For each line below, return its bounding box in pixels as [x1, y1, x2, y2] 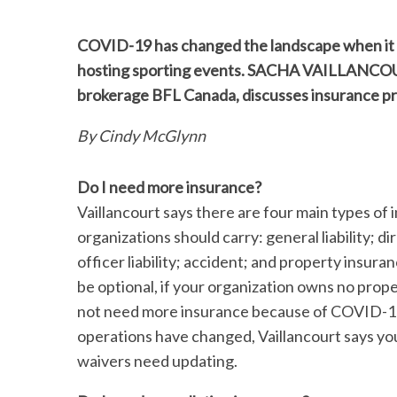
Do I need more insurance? [77, 177, 261, 197]
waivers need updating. [77, 351, 240, 370]
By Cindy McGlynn [77, 126, 208, 145]
